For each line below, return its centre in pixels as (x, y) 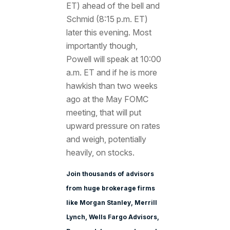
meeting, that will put (103, 113)
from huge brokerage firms (110, 188)
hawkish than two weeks (112, 86)
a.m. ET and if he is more (111, 73)
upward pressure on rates (113, 126)
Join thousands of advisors (110, 174)
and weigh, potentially (106, 139)
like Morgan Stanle (97, 202)
